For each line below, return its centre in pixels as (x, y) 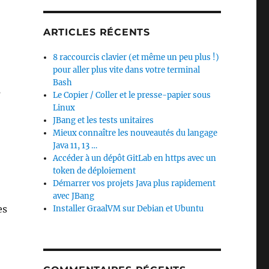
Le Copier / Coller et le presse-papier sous (132, 95)
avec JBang (74, 196)
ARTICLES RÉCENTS (96, 32)
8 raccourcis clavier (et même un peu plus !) (136, 57)
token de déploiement (95, 171)
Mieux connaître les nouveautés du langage (135, 133)
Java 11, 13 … (75, 146)
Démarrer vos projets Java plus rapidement (134, 183)
